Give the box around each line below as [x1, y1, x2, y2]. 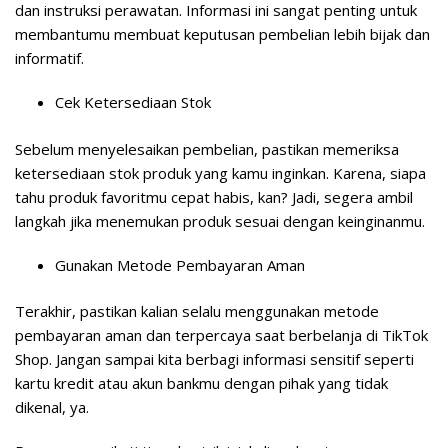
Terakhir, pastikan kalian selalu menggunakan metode [15, 301, 379, 322]
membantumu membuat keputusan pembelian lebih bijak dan [15, 24, 430, 45]
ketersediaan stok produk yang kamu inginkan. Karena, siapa [15, 162, 426, 183]
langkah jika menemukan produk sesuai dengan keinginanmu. [15, 210, 425, 231]
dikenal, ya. [15, 397, 89, 418]
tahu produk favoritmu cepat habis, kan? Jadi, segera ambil [15, 186, 413, 207]
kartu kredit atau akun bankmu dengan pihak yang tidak [15, 373, 388, 394]
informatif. [15, 48, 84, 69]
